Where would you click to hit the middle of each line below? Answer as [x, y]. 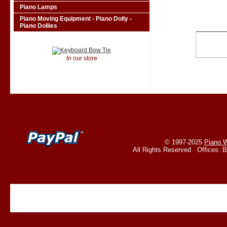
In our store [82, 58]
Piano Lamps [39, 7]
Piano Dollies [39, 26]
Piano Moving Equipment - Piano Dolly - [76, 19]
